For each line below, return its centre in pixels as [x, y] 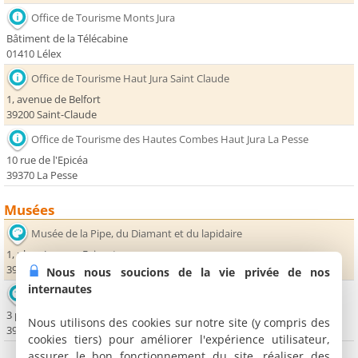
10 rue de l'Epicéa [47, 160]
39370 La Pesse [42, 175]
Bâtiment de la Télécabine [67, 39]
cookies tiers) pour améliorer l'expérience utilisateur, [179, 339]
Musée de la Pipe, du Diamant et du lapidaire [137, 234]
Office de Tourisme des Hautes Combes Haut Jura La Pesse [170, 139]
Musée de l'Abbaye [76, 294]
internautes [60, 289]
